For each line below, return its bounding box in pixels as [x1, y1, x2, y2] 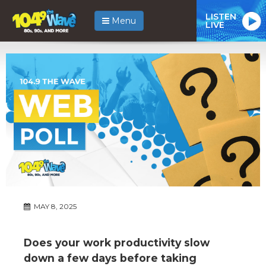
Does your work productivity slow [24, 236, 210, 249]
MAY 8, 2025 [32, 201, 77, 211]
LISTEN [205, 11, 236, 22]
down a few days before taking [24, 251, 197, 264]
